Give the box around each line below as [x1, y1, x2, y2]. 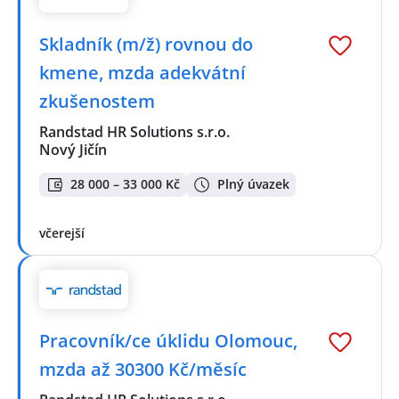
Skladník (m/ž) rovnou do [39, 32, 253, 57]
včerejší [39, 224, 85, 241]
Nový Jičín [39, 140, 107, 160]
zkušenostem [39, 89, 155, 114]
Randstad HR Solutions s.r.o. [39, 122, 232, 142]
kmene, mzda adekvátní [39, 61, 246, 85]
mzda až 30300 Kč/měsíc [39, 357, 247, 382]
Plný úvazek [217, 175, 289, 193]
